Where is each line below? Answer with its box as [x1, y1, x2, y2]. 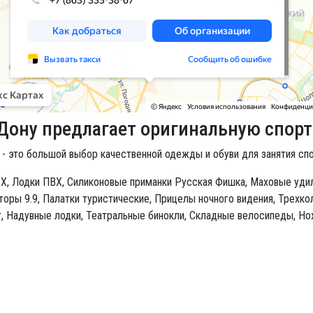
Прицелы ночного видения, [154, 192, 275, 205]
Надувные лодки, [6, 209, 83, 222]
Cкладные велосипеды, [189, 209, 296, 222]
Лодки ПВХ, [12, 175, 64, 189]
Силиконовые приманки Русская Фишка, [67, 175, 247, 189]
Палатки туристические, [43, 192, 152, 205]
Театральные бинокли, [86, 209, 187, 222]
